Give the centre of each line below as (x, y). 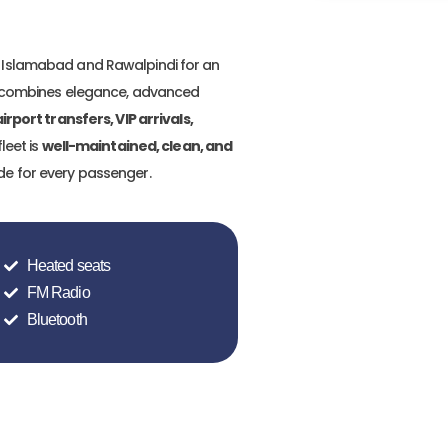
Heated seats (68, 265)
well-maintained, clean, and (137, 146)
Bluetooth (56, 319)
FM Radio (58, 292)
